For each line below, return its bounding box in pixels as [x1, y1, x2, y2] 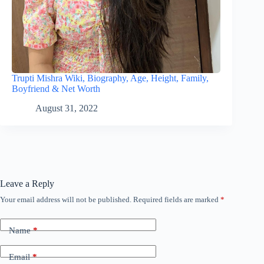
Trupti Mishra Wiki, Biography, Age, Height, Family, [12, 73, 209, 84]
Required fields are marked [133, 195, 220, 204]
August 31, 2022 [35, 103, 98, 114]
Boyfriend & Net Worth [12, 84, 100, 94]
